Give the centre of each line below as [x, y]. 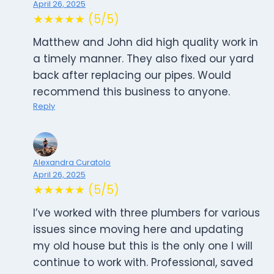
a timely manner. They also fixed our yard [143, 59]
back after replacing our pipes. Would [132, 76]
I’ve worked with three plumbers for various [146, 213]
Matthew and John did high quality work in [146, 43]
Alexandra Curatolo [72, 163]
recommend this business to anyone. [131, 92]
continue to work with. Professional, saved [143, 263]
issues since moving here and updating [138, 230]
